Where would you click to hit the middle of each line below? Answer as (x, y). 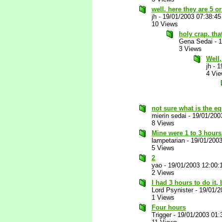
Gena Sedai (196, 41)
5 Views (163, 148)
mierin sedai (169, 116)
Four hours (169, 207)
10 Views (165, 24)
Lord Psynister (172, 190)
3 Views (190, 49)
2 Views (163, 173)
